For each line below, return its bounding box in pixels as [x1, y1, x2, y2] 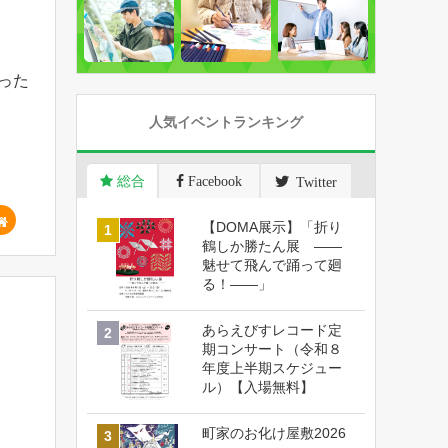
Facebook [184, 174, 242, 188]
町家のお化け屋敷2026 [202, 424, 346, 441]
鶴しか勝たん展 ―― [202, 238, 342, 254]
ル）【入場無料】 [202, 378, 314, 395]
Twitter [289, 174, 337, 188]
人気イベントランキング [149, 114, 303, 130]
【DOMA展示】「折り [202, 219, 342, 235]
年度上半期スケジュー [202, 359, 342, 376]
